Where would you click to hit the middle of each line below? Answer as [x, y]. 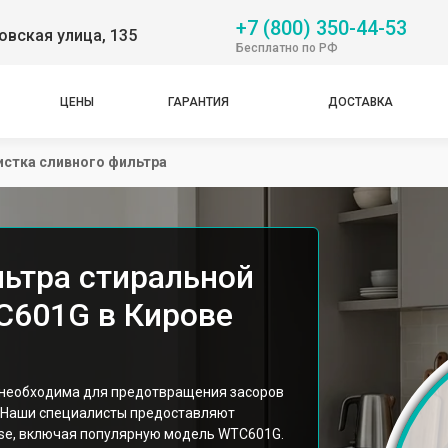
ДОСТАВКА [360, 101]
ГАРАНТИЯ [198, 101]
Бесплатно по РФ [287, 47]
